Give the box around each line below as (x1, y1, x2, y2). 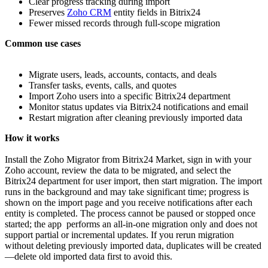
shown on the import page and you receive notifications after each (5, 197, 252, 208)
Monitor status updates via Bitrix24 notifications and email (29, 102, 248, 112)
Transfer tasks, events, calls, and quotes (29, 80, 176, 91)
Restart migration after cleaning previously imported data (29, 112, 242, 123)
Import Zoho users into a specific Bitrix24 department (29, 91, 230, 102)
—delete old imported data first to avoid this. (5, 251, 172, 262)
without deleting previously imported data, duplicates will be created (5, 240, 261, 251)
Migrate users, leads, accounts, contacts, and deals (29, 69, 217, 80)
